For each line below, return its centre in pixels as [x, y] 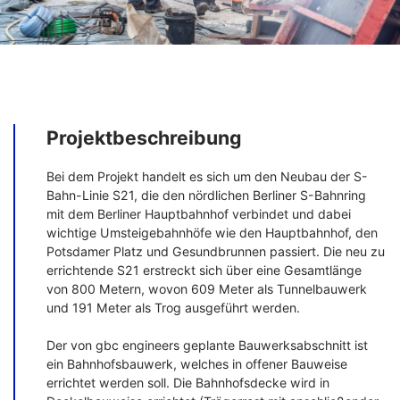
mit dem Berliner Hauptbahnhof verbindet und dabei [199, 214]
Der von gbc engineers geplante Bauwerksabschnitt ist [208, 346]
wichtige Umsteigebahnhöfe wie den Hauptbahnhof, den [212, 233]
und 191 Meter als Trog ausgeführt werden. [174, 308]
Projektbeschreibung [144, 137]
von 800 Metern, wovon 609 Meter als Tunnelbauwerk [207, 289]
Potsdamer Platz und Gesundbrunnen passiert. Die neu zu [216, 252]
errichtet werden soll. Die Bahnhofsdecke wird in [188, 383]
